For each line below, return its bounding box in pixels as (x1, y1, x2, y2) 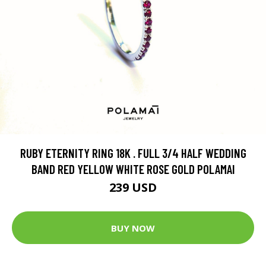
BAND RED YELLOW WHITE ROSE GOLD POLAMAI (31, 161, 235, 177)
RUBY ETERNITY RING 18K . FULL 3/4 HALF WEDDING (20, 145, 246, 161)
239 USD (109, 179, 157, 196)
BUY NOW (111, 221, 155, 234)
